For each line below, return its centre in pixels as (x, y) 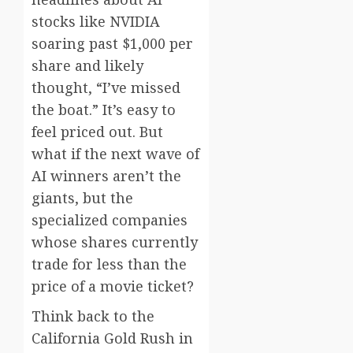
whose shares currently (115, 242)
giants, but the (82, 198)
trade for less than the (109, 264)
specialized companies (110, 220)
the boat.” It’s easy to (104, 110)
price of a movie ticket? (113, 286)
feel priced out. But (97, 132)
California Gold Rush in (112, 338)
